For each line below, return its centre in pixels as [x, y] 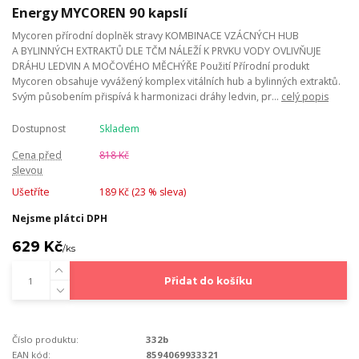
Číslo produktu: [45, 339]
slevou [27, 170]
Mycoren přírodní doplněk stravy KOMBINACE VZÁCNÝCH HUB [155, 35]
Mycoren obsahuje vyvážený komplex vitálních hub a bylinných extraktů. [176, 81]
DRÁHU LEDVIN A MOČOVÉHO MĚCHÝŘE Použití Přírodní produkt [161, 66]
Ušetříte [31, 192]
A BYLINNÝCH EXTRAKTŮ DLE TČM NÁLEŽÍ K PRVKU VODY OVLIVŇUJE [167, 50]
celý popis [305, 96]
